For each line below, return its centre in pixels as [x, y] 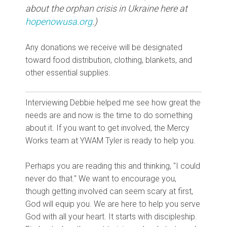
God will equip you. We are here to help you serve [113, 204]
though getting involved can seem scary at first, [109, 192]
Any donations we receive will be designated [104, 48]
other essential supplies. [69, 73]
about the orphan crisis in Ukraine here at [106, 9]
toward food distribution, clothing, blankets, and [109, 60]
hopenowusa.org [59, 22]
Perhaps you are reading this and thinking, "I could [113, 166]
